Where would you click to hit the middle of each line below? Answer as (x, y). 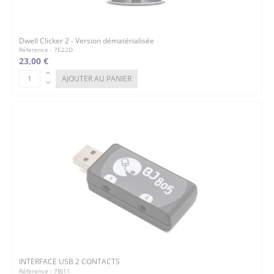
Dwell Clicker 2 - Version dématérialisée (87, 40)
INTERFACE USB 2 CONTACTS (69, 262)
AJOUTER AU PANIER (97, 78)
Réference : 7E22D (46, 50)
